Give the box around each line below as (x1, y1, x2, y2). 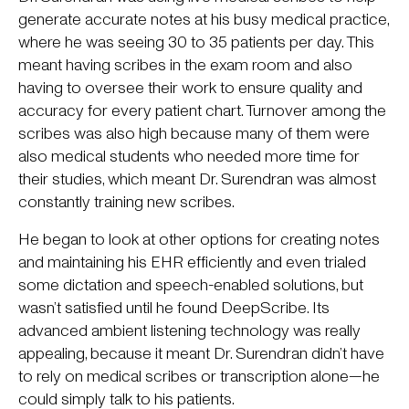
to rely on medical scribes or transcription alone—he (18, 365, 380, 386)
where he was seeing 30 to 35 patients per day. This (18, 31, 374, 52)
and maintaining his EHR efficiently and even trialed (18, 251, 366, 272)
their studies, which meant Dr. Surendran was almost (18, 168, 376, 189)
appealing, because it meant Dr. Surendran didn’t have (18, 342, 384, 363)
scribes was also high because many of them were (18, 122, 370, 143)
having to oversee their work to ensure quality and (18, 77, 362, 98)
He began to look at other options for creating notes (18, 228, 380, 249)
